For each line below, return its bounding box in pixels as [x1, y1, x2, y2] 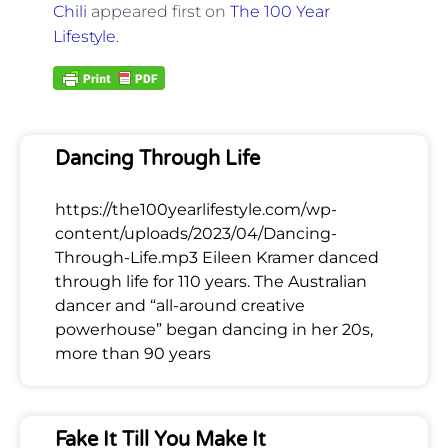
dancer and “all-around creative [55, 296, 305, 316]
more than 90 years [55, 344, 211, 364]
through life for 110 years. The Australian [55, 272, 367, 292]
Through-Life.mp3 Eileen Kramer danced [55, 248, 379, 268]
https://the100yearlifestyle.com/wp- [55, 200, 337, 220]
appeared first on [86, 2, 230, 22]
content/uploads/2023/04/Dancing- [55, 224, 337, 244]
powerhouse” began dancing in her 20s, [55, 320, 373, 340]
